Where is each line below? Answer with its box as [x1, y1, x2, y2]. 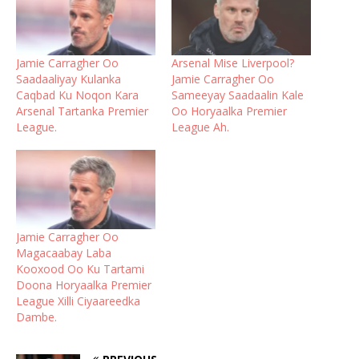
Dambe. [16, 309, 57, 325]
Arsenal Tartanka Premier [16, 103, 148, 119]
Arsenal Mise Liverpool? [171, 55, 294, 71]
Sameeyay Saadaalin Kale [171, 87, 304, 103]
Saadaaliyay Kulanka [16, 71, 121, 87]
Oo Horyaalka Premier [171, 103, 287, 119]
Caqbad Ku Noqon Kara [16, 87, 139, 103]
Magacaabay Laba [16, 245, 111, 261]
